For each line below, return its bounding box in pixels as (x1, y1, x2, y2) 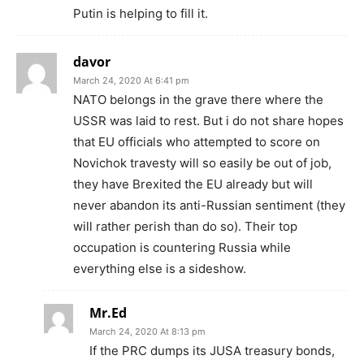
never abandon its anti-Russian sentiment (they (73, 197, 345, 213)
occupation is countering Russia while (73, 239, 291, 255)
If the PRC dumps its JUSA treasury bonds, (89, 342, 335, 358)
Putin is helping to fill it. (73, 5, 208, 21)
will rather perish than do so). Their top (73, 218, 297, 234)
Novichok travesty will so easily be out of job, (73, 154, 331, 171)
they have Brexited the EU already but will (73, 175, 313, 192)
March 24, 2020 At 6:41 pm (73, 74, 189, 86)
